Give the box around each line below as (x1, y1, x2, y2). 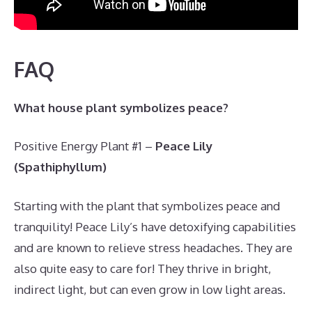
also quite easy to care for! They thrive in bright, (14, 260, 271, 276)
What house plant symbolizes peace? (14, 100, 228, 115)
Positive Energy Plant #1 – (14, 139, 155, 153)
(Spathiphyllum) (14, 159, 107, 174)
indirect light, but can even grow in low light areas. (14, 281, 286, 297)
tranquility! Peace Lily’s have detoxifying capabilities (14, 219, 296, 234)
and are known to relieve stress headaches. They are (14, 240, 292, 255)
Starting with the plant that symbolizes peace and (14, 198, 280, 213)
